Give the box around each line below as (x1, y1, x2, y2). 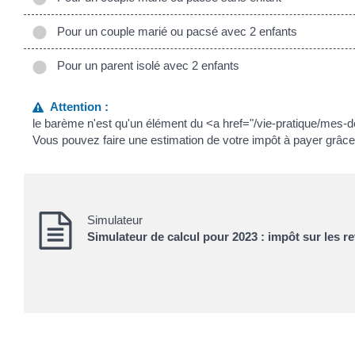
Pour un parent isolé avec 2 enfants (51, 59, 239, 73)
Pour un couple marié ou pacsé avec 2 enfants (51, 25, 297, 39)
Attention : (44, 99, 109, 113)
